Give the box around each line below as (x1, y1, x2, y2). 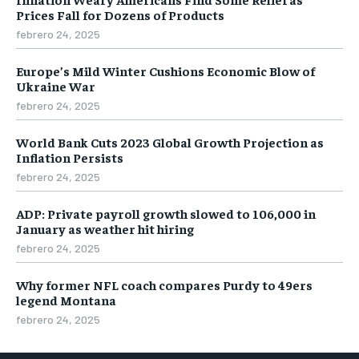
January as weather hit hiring (16, 220, 194, 236)
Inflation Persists (16, 148, 123, 165)
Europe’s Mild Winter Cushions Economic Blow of (16, 62, 315, 79)
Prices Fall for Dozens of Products (16, 6, 224, 22)
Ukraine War (16, 77, 95, 94)
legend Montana (16, 291, 116, 308)
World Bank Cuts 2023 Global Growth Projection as (16, 133, 324, 150)
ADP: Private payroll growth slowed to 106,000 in (16, 204, 316, 221)
